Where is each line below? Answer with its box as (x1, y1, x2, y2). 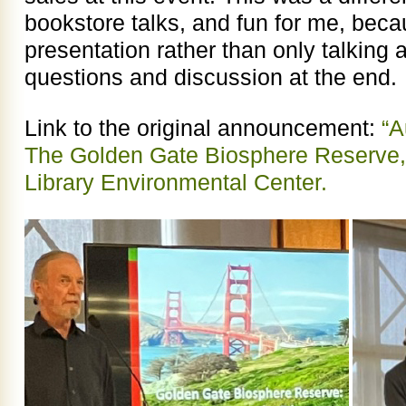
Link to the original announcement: (24, 114, 382, 140)
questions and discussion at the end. (24, 63, 403, 90)
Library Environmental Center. (24, 169, 327, 195)
